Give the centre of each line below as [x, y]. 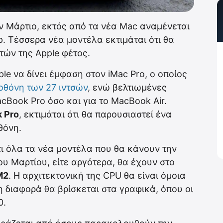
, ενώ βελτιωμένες [127, 88]
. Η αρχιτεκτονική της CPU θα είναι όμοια [97, 176]
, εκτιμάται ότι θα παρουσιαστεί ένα [95, 114]
